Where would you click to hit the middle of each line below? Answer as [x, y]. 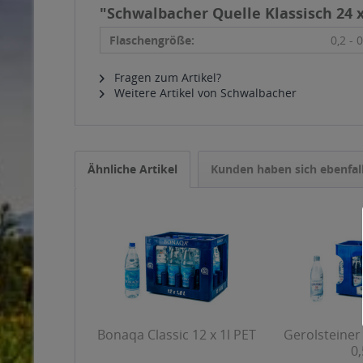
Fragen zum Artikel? [166, 77]
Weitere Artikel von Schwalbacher [204, 93]
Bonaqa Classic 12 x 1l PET [176, 335]
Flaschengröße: [152, 40]
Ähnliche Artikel [132, 169]
